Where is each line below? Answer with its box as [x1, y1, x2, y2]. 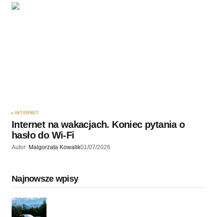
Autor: [12, 144, 27, 151]
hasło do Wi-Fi [12, 130, 75, 141]
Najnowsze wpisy [12, 173, 78, 184]
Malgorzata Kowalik [29, 144, 80, 151]
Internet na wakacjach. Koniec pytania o [12, 119, 185, 130]
